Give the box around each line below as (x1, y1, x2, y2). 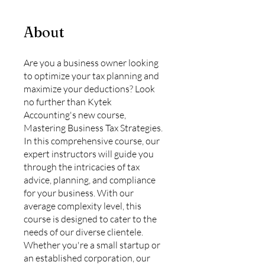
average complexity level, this (24, 200, 141, 212)
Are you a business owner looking (24, 57, 159, 69)
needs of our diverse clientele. (24, 226, 143, 238)
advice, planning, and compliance (24, 174, 156, 186)
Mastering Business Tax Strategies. (24, 122, 163, 134)
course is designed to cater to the (24, 213, 157, 225)
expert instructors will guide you (24, 148, 154, 160)
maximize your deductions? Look (24, 83, 155, 95)
